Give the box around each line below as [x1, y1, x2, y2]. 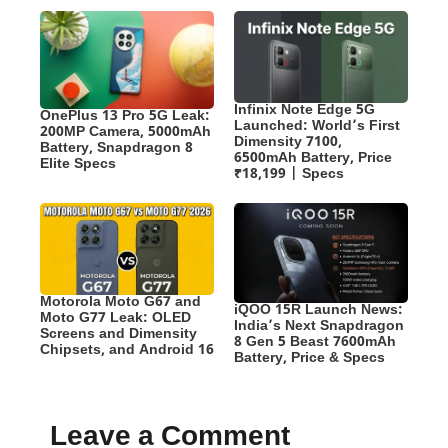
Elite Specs [40, 155, 116, 175]
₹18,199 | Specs [234, 165, 344, 185]
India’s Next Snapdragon [234, 316, 404, 336]
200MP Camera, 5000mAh [40, 123, 211, 143]
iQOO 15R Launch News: [234, 300, 403, 320]
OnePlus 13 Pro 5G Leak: [40, 107, 210, 127]
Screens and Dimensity [40, 325, 197, 345]
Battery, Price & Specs [234, 348, 385, 368]
